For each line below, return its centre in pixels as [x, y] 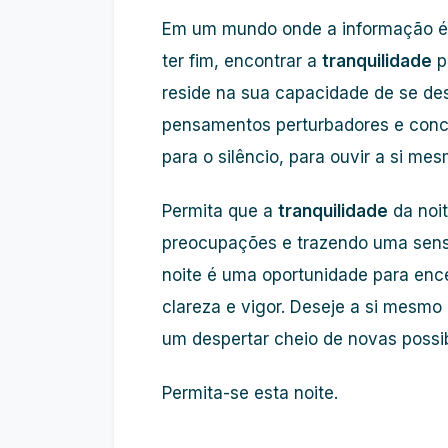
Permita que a [220, 211]
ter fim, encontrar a [242, 61]
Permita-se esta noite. [250, 393]
